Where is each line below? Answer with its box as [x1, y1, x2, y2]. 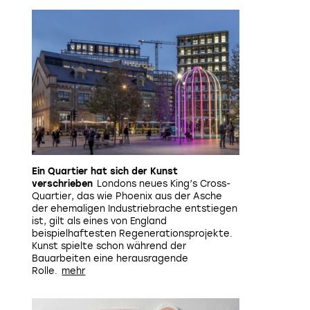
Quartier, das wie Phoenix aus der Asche [32, 191, 222, 201]
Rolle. [32, 266, 57, 276]
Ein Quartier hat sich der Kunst [32, 166, 178, 176]
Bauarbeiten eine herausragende [32, 253, 188, 264]
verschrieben [32, 179, 93, 189]
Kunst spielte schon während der [32, 241, 186, 251]
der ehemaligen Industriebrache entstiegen [32, 203, 237, 214]
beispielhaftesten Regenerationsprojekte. [32, 228, 232, 239]
